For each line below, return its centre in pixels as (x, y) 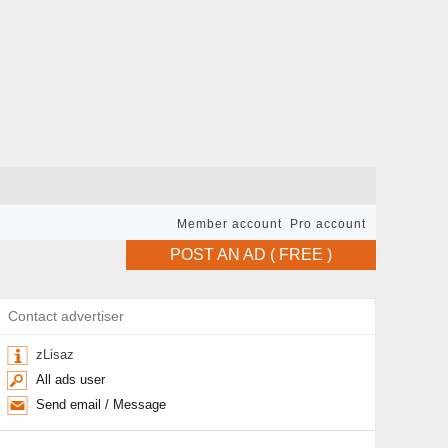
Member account (229, 224)
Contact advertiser (66, 316)
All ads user (70, 379)
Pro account (328, 224)
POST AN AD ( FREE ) (251, 254)
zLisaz (55, 354)
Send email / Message (101, 404)
